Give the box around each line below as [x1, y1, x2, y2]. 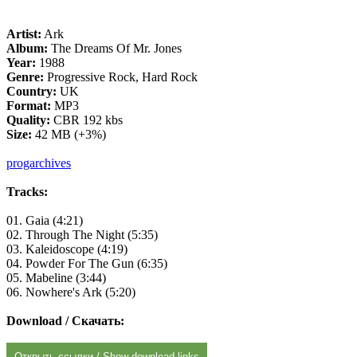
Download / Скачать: [6, 314, 124, 328]
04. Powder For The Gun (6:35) [6, 257, 167, 271]
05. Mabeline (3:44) [6, 271, 106, 285]
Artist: [6, 27, 41, 41]
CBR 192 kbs [50, 113, 123, 127]
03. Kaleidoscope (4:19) [6, 242, 127, 257]
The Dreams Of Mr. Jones [48, 41, 182, 56]
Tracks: [6, 185, 48, 199]
